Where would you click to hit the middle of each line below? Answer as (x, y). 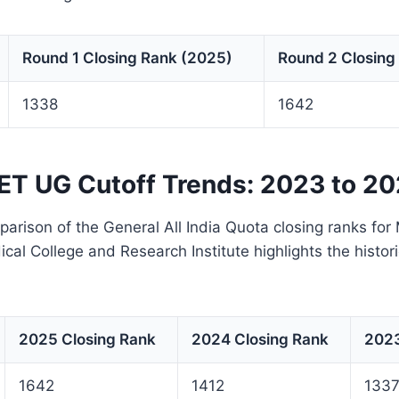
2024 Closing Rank (260, 339)
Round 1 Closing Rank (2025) (127, 57)
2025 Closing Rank (87, 339)
